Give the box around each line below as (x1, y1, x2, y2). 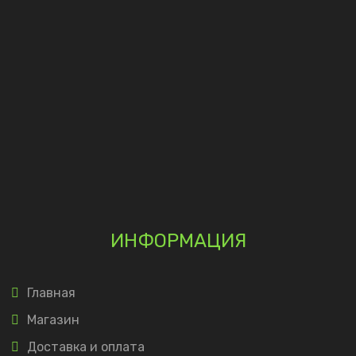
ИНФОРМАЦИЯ (110, 230, 246, 253)
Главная (27, 285, 75, 301)
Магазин (27, 312, 79, 328)
